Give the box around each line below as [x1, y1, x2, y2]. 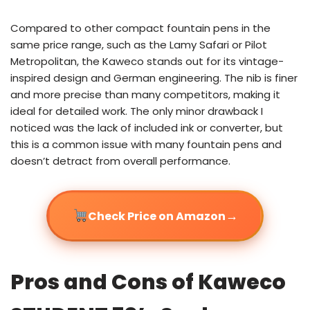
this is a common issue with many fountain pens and [10, 137, 282, 152]
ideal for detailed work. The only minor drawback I [10, 104, 263, 119]
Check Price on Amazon [87, 208, 226, 224]
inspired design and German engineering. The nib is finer [10, 71, 298, 86]
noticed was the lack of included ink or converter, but [10, 120, 283, 136]
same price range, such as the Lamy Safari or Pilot [10, 37, 267, 53]
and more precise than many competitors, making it [10, 87, 280, 102]
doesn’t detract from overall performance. [10, 154, 230, 169]
